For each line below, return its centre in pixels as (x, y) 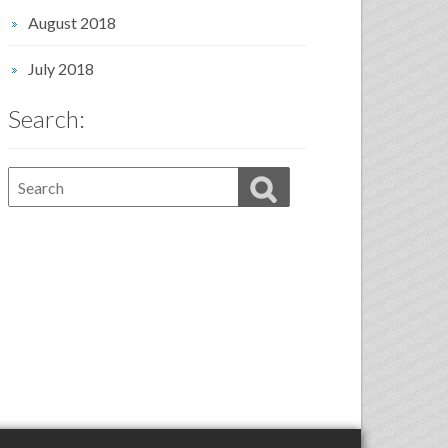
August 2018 (72, 22)
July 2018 (61, 68)
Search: (46, 118)
